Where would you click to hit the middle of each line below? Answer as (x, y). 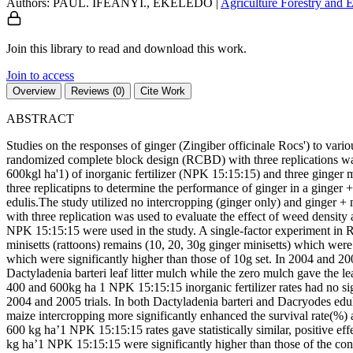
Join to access (40, 75)
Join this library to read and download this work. (126, 48)
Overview (34, 91)
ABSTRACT (40, 118)
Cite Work (163, 91)
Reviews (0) (98, 91)
